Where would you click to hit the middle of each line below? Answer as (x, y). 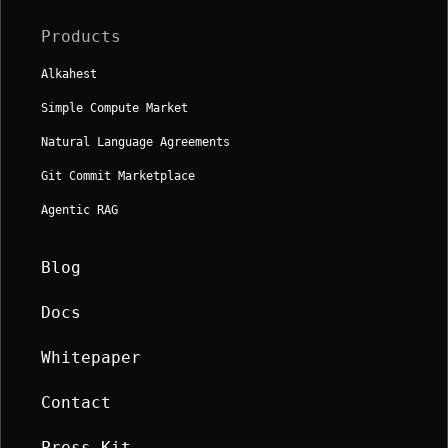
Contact (76, 402)
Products (81, 37)
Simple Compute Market (114, 108)
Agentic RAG (79, 210)
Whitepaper (91, 357)
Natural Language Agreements (135, 142)
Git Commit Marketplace (118, 176)
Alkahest (69, 74)
